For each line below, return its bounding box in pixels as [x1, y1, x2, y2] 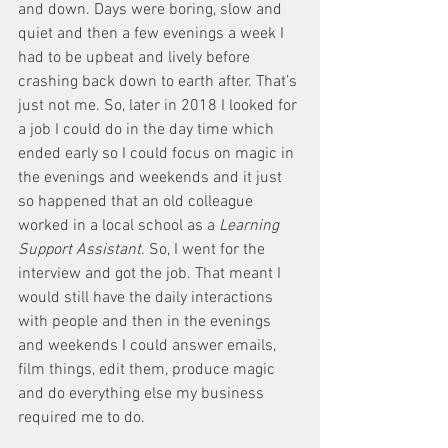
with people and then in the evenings [18, 312, 275, 332]
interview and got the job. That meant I [18, 264, 285, 284]
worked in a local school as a [18, 216, 219, 236]
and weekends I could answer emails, [18, 336, 280, 356]
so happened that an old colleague [18, 192, 257, 212]
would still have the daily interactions [18, 288, 277, 308]
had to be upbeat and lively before [18, 48, 254, 68]
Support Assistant [18, 240, 141, 260]
